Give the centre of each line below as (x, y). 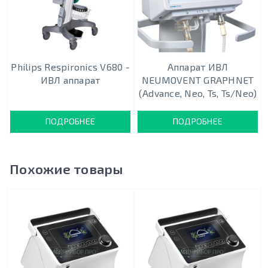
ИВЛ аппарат (70, 80)
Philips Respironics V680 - (70, 67)
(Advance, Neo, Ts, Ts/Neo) (198, 93)
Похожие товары (66, 169)
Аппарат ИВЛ (198, 67)
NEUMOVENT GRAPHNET (198, 80)
